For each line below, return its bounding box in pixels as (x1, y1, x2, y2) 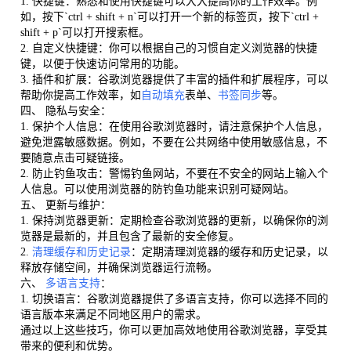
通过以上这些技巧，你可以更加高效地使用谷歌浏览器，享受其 (20, 324, 327, 336)
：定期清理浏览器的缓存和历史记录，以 (130, 245, 328, 258)
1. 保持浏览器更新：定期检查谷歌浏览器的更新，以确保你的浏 (20, 214, 328, 226)
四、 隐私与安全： (20, 104, 111, 117)
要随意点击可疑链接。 (20, 151, 130, 164)
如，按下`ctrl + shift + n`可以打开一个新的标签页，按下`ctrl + (20, 10, 319, 23)
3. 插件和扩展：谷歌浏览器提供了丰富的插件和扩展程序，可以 (20, 73, 328, 85)
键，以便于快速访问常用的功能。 (20, 57, 185, 70)
